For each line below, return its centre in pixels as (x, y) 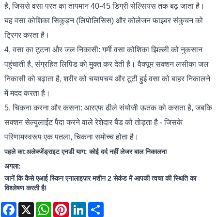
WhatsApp (67, 206)
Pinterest (82, 206)
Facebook (32, 206)
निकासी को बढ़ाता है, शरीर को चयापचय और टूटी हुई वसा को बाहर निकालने (107, 79)
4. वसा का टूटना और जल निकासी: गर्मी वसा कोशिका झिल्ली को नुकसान (103, 50)
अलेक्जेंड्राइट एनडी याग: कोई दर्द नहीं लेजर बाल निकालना (96, 152)
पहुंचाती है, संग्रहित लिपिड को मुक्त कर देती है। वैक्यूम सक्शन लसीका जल (106, 64)
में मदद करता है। (27, 93)
